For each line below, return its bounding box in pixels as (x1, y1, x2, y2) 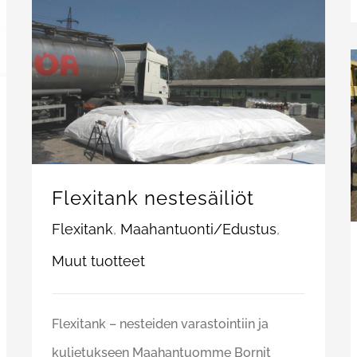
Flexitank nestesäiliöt (52, 186, 254, 210)
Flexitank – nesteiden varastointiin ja (52, 316, 269, 332)
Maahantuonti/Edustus (120, 221, 277, 238)
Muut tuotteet (52, 253, 145, 270)
